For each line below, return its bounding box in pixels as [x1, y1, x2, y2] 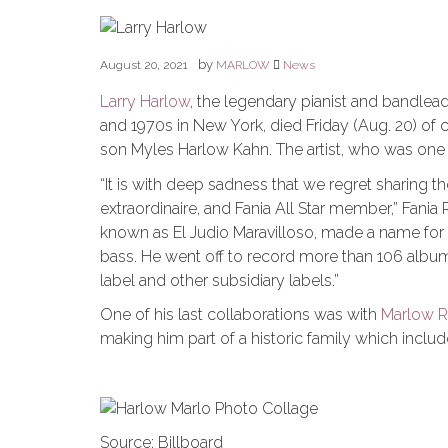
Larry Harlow [100, 91, 190, 111]
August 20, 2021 [100, 57, 188, 72]
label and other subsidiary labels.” [100, 270, 339, 290]
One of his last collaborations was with [100, 305, 381, 325]
